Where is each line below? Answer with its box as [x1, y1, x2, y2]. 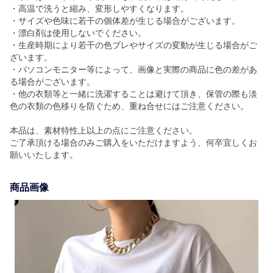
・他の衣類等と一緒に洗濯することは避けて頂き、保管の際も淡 [10, 89, 257, 99]
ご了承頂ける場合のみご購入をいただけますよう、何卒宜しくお [10, 138, 257, 147]
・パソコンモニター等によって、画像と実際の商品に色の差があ [10, 65, 257, 74]
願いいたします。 [10, 150, 78, 160]
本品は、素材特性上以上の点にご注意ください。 [10, 126, 197, 135]
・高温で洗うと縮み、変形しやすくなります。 [10, 4, 189, 13]
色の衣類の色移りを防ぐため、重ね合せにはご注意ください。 [10, 101, 249, 111]
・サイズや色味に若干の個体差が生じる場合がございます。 [10, 16, 240, 26]
